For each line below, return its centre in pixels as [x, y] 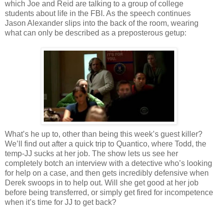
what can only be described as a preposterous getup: [96, 33]
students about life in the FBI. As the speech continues [98, 13]
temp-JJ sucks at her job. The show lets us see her [91, 153]
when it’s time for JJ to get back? [61, 202]
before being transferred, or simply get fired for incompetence [109, 192]
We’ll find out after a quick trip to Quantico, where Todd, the [106, 144]
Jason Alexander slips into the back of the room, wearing [102, 23]
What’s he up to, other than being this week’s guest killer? [104, 134]
